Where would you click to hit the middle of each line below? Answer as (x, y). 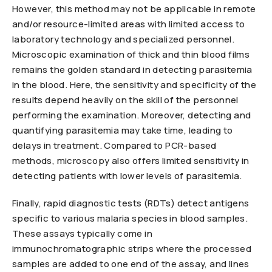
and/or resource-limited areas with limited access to (129, 24)
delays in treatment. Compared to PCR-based (114, 145)
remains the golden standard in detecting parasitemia (132, 70)
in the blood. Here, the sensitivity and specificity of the (134, 85)
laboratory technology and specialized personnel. (124, 39)
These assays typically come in (82, 233)
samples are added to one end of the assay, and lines (131, 264)
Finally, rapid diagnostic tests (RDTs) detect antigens (131, 203)
